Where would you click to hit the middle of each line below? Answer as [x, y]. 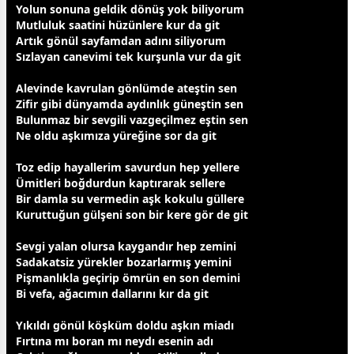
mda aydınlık [136, 104]
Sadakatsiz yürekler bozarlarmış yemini [124, 262]
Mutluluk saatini [62, 24]
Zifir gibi [40, 104]
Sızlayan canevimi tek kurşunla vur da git [128, 56]
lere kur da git [181, 24]
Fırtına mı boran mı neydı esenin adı [115, 341]
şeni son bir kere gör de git [174, 214]
